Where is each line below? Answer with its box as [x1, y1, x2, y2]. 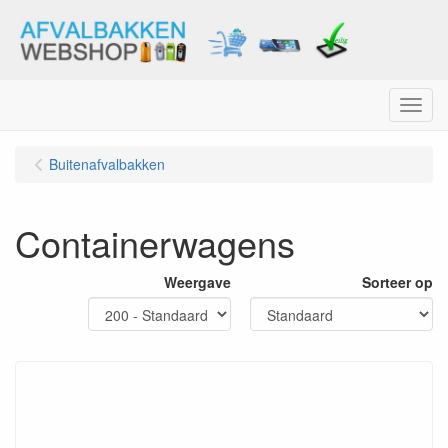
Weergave [164, 272, 231, 292]
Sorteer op [362, 272, 433, 292]
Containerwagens [15, 217, 295, 268]
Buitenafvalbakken [49, 154, 165, 174]
